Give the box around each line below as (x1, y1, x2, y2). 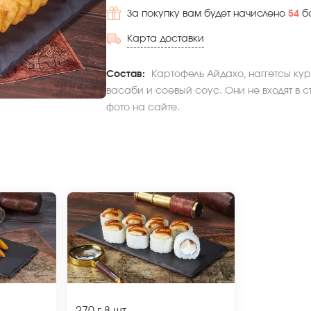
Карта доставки (126, 34, 204, 44)
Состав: (106, 69, 148, 79)
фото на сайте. (106, 103, 180, 112)
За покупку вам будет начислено (126, 9, 288, 19)
